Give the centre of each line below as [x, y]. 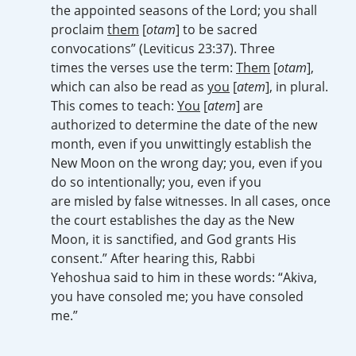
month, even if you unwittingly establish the [181, 144]
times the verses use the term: [143, 68]
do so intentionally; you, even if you [156, 182]
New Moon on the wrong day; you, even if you [187, 163]
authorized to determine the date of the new [184, 125]
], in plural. [297, 87]
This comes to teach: [114, 106]
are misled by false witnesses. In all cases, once [191, 201]
